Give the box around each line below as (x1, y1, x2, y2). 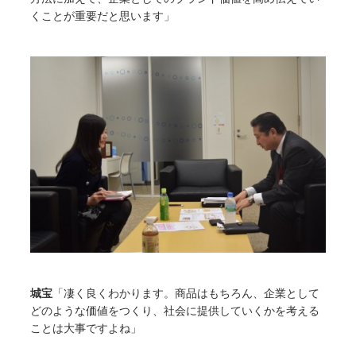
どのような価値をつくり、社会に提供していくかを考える (30, 304, 320, 318)
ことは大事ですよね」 (30, 321, 142, 335)
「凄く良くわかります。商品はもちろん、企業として (52, 286, 320, 300)
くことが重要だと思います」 (30, 8, 176, 22)
